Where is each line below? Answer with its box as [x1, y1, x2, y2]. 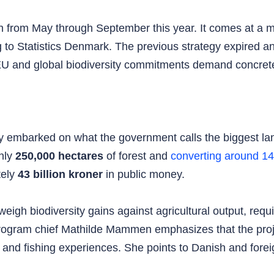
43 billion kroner [18, 168, 103, 180]
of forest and [103, 149, 171, 162]
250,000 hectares [15, 149, 103, 162]
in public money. [103, 168, 185, 180]
